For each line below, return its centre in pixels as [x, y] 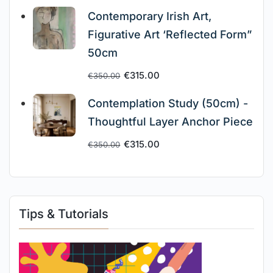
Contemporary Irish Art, [150, 16]
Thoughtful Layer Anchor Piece [171, 121]
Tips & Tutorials [64, 214]
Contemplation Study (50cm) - [168, 103]
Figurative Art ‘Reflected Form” [170, 34]
